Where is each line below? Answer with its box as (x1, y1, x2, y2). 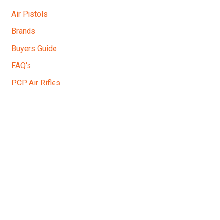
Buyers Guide (11, 43, 57, 53)
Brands (11, 26, 35, 36)
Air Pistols (11, 9, 48, 19)
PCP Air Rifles (11, 78, 60, 87)
